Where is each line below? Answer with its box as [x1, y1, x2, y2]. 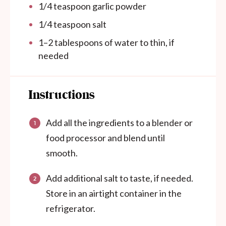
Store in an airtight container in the [46, 188, 182, 199]
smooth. [46, 147, 78, 159]
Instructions [28, 87, 95, 105]
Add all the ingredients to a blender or [46, 117, 193, 129]
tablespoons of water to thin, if [53, 37, 175, 48]
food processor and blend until [46, 132, 165, 144]
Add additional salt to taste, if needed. [46, 173, 193, 184]
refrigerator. [46, 203, 95, 214]
